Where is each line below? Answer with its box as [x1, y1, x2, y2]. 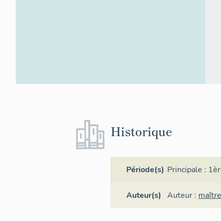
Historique [110, 122, 172, 140]
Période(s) [126, 164, 164, 175]
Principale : [167, 164, 209, 175]
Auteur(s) [126, 189, 161, 201]
